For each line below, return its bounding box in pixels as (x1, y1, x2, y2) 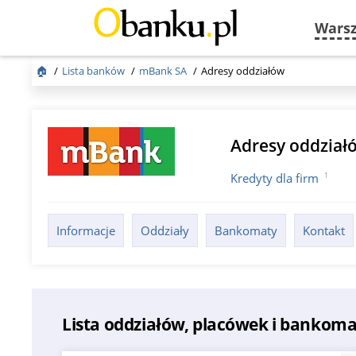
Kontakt (303, 222, 346, 238)
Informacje (56, 222, 116, 238)
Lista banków (62, 64, 128, 78)
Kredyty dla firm (230, 169, 319, 186)
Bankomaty (215, 222, 278, 238)
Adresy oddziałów (201, 64, 285, 78)
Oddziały (141, 222, 190, 238)
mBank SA (139, 64, 188, 78)
